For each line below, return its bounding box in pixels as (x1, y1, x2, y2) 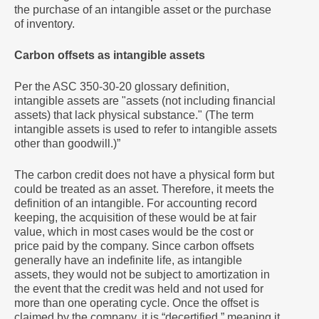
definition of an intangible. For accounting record (14, 197, 257, 209)
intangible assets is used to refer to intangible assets (14, 123, 277, 135)
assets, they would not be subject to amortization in (14, 268, 270, 281)
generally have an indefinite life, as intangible (14, 254, 242, 266)
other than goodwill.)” (14, 137, 120, 150)
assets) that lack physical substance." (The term (14, 109, 253, 121)
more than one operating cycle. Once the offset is (14, 297, 259, 309)
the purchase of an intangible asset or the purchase (14, 4, 271, 16)
